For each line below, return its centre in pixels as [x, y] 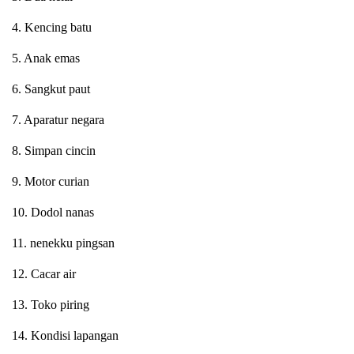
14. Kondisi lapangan [65, 335]
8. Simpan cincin [54, 150]
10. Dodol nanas [53, 212]
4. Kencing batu [52, 27]
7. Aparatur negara [58, 119]
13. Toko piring [51, 304]
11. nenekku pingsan [63, 243]
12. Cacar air [44, 273]
